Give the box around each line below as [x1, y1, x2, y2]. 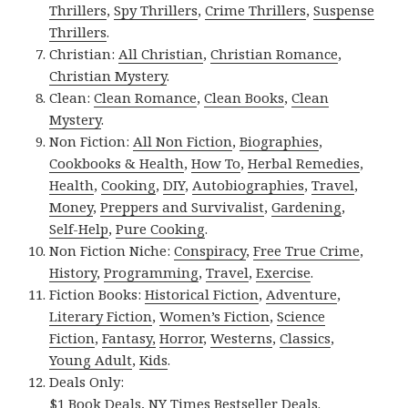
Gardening [271, 197, 342, 216]
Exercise [256, 262, 311, 281]
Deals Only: [49, 372, 125, 391]
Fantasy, [102, 328, 157, 347]
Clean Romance [94, 87, 198, 107]
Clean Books [204, 87, 285, 107]
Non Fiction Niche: [49, 240, 175, 260]
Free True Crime [253, 240, 361, 260]
